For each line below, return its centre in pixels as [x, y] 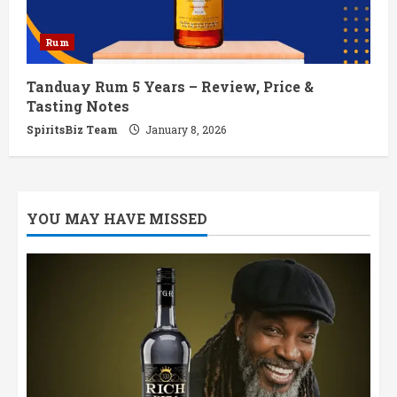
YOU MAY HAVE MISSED [117, 219]
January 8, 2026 [184, 130]
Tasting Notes [78, 106]
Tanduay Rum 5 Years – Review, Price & [170, 87]
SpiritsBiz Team [72, 130]
